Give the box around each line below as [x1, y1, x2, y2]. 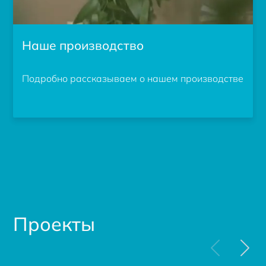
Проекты [13, 211, 96, 236]
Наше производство [22, 37, 144, 53]
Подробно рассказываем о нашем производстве [22, 72, 244, 84]
